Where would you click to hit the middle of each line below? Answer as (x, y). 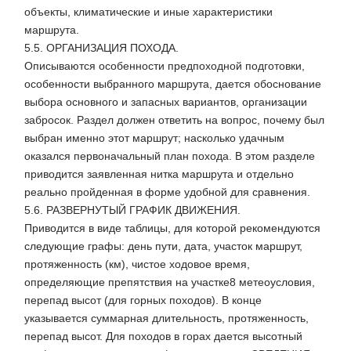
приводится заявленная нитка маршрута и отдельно (159, 174)
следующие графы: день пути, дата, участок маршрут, (163, 246)
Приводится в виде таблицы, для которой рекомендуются (172, 228)
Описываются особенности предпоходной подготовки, (165, 66)
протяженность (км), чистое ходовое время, (137, 264)
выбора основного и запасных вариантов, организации (166, 102)
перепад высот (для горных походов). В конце (143, 300)
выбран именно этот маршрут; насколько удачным (154, 138)
